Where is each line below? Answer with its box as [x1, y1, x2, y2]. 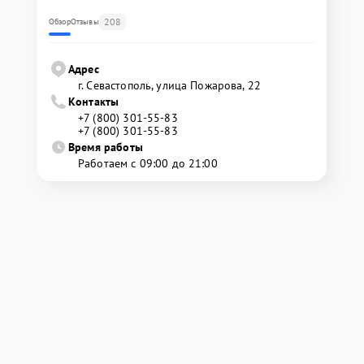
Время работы [68, 140, 143, 155]
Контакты [68, 94, 119, 110]
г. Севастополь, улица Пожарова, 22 [78, 78, 262, 93]
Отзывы [70, 16, 99, 28]
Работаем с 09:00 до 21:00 [78, 156, 218, 171]
